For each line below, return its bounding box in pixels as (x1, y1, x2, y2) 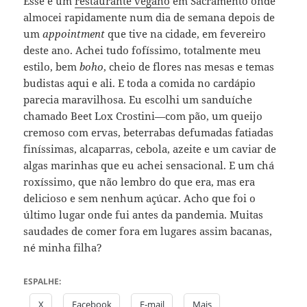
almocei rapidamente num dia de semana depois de (23, 10, 275, 25)
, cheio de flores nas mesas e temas (103, 60, 275, 74)
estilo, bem (23, 60, 80, 74)
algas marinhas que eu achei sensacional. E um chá (23, 158, 275, 173)
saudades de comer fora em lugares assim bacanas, (23, 224, 273, 238)
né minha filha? (23, 241, 103, 255)
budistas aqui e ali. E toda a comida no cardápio (23, 76, 256, 90)
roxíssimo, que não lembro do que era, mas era (23, 175, 256, 189)
